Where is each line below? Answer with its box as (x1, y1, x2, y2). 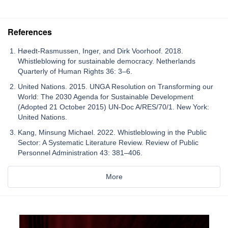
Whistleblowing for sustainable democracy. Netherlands (18, 56, 195, 65)
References (8, 25, 52, 38)
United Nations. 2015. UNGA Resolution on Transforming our (18, 82, 213, 91)
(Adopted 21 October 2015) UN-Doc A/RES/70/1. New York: (18, 102, 209, 111)
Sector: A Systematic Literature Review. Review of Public (18, 138, 198, 147)
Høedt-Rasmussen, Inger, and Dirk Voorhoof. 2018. (18, 46, 183, 55)
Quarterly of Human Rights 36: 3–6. (18, 67, 132, 75)
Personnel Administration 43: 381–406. (18, 148, 142, 157)
